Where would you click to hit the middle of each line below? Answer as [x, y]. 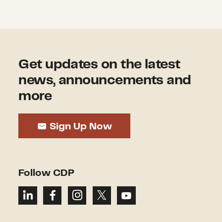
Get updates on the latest [99, 65]
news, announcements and [105, 81]
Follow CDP [47, 173]
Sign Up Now [79, 126]
